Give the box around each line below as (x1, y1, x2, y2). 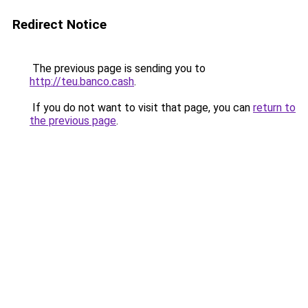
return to (253, 101, 296, 114)
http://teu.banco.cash (30, 75, 134, 88)
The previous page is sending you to (30, 62, 206, 75)
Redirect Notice (12, 16, 107, 32)
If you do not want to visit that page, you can (30, 101, 253, 114)
